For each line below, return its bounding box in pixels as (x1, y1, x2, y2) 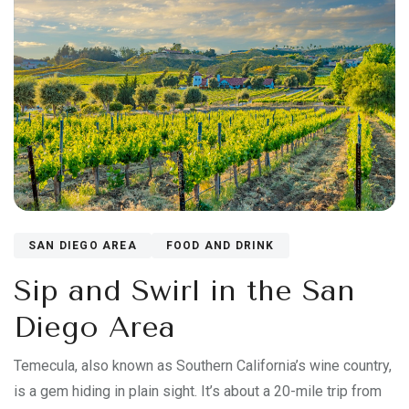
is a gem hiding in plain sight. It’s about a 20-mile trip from (14, 382, 382, 400)
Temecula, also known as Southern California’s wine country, (14, 356, 392, 374)
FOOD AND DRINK (165, 238, 275, 252)
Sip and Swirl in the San (14, 273, 355, 308)
